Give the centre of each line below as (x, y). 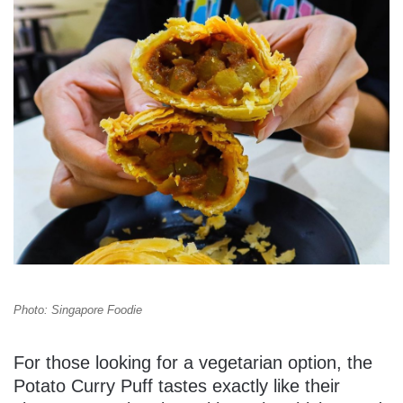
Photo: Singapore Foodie (78, 310)
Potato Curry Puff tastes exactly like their (177, 386)
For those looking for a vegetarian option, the (193, 363)
